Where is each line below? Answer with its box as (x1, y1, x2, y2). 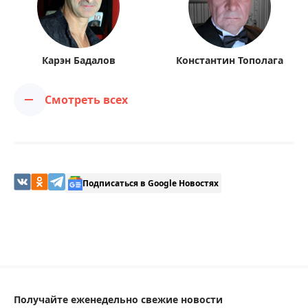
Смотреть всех (45, 92, 128, 107)
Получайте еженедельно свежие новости (14, 293, 223, 306)
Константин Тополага (176, 54, 283, 67)
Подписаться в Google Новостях (82, 177, 219, 189)
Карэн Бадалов (41, 54, 115, 67)
